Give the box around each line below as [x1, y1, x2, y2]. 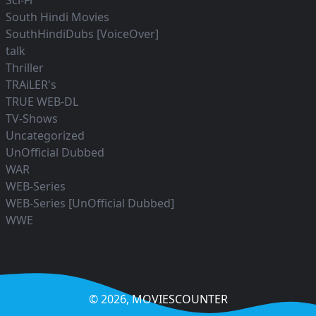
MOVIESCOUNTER [131, 291, 228, 308]
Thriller [6, 60, 44, 76]
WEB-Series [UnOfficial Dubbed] [6, 195, 174, 212]
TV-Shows [6, 111, 58, 127]
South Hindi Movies [6, 9, 109, 25]
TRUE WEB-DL [6, 94, 78, 110]
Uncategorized [6, 128, 85, 144]
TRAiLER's [6, 77, 56, 93]
